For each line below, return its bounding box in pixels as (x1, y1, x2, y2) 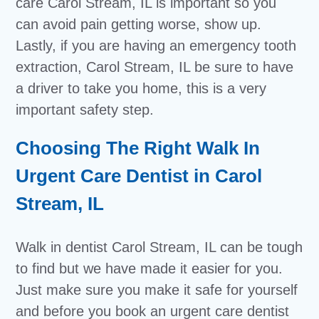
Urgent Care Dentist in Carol (16, 165, 263, 187)
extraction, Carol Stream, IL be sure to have (16, 59, 294, 75)
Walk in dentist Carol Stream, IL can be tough (16, 239, 303, 255)
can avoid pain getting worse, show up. (16, 16, 262, 32)
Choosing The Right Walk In (16, 137, 261, 159)
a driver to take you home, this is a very (16, 80, 267, 96)
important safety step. (16, 102, 155, 117)
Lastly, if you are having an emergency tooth (16, 38, 297, 53)
